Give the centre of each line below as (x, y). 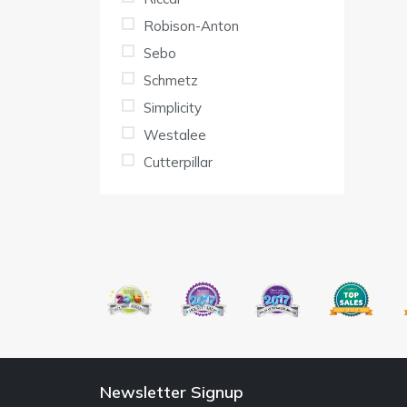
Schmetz (171, 81)
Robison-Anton (191, 26)
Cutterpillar (178, 163)
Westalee (175, 135)
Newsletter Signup (172, 392)
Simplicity (173, 108)
